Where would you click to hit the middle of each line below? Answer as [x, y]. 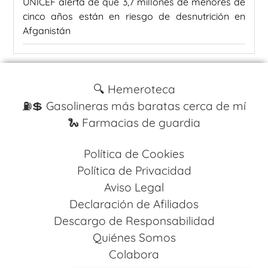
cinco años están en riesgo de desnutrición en [134, 16]
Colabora [134, 254]
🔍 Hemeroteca [134, 89]
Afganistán [47, 30]
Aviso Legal [134, 187]
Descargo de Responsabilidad [134, 220]
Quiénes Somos [134, 237]
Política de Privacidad [134, 170]
